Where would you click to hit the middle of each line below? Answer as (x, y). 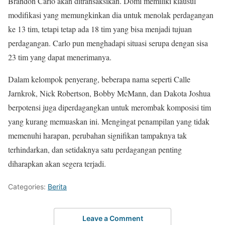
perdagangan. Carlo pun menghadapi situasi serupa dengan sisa (108, 43)
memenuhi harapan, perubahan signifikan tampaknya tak (97, 136)
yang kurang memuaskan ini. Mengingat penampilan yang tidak (109, 122)
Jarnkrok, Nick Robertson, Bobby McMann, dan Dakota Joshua (109, 93)
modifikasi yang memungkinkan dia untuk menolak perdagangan (111, 15)
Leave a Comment (113, 218)
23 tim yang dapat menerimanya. (60, 57)
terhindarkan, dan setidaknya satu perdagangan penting (95, 150)
